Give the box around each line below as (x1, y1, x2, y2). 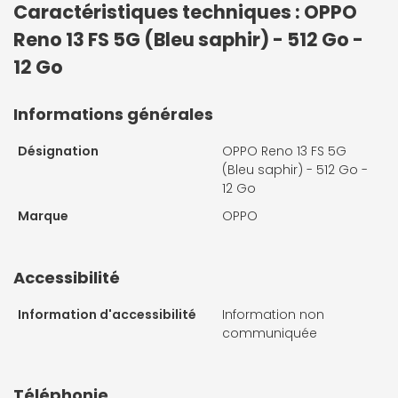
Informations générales (13, 102, 213, 125)
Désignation (18, 141, 99, 160)
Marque (18, 206, 68, 225)
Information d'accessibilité (18, 305, 196, 323)
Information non (222, 305, 324, 323)
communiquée (222, 323, 317, 342)
